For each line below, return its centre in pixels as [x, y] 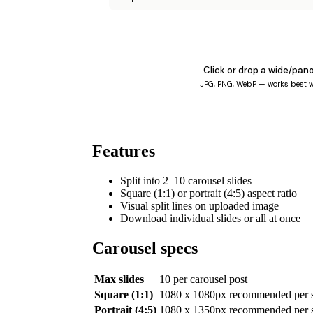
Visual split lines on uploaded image [199, 205]
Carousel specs [145, 248]
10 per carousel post [203, 279]
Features [124, 151]
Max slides [119, 279]
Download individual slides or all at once [210, 218]
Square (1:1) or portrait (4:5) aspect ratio [209, 193]
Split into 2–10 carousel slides [186, 180]
